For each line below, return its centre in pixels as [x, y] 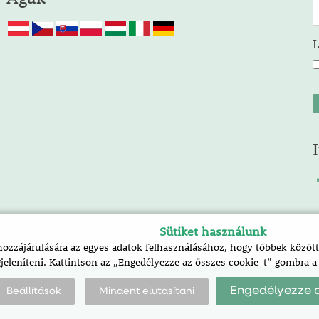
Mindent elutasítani [146, 291]
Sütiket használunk [213, 231]
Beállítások [33, 291]
